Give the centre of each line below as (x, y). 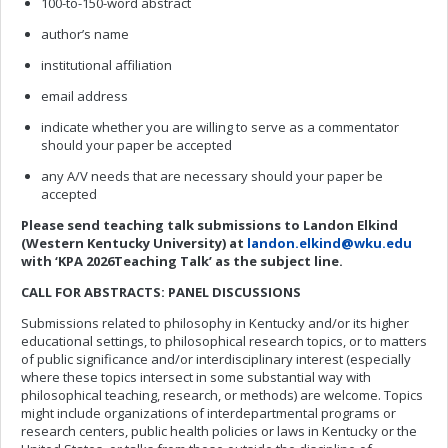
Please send (62, 225)
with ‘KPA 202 (64, 261)
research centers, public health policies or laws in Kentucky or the (219, 431)
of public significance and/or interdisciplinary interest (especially (216, 359)
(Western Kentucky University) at (134, 243)
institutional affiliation (106, 65)
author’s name (85, 34)
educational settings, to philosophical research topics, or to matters (224, 341)
